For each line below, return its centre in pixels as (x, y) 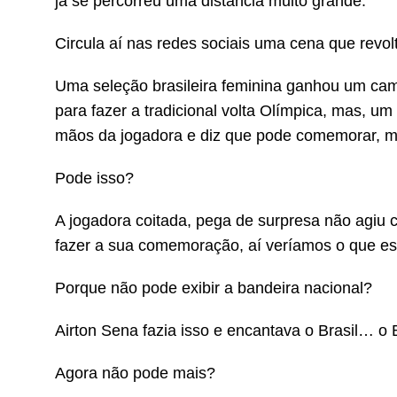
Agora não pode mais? (135, 373)
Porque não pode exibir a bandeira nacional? (214, 288)
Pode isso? (94, 178)
